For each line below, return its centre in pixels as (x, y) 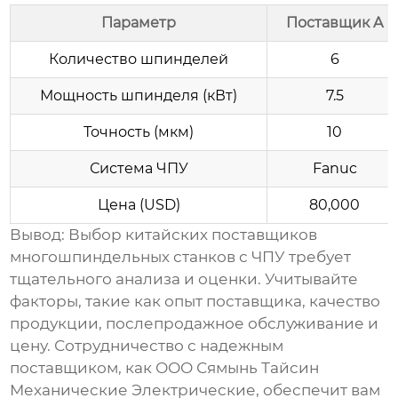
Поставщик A (335, 23)
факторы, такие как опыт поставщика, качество (195, 302)
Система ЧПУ (139, 169)
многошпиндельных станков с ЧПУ (148, 257)
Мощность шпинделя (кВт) (139, 96)
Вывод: (38, 235)
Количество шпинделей (139, 60)
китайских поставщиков (222, 235)
